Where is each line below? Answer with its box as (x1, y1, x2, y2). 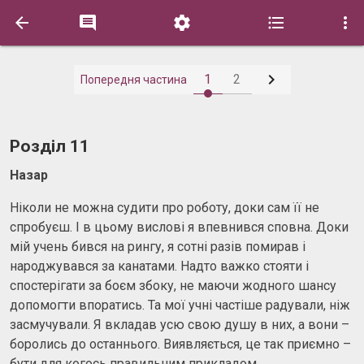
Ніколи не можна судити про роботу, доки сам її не (10, 199, 319, 215)
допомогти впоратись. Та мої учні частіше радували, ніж (10, 297, 350, 313)
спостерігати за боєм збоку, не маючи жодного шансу (10, 277, 336, 293)
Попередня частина (80, 73, 187, 86)
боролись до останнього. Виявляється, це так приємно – (10, 336, 351, 352)
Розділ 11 (10, 136, 89, 156)
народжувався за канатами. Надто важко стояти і (10, 258, 309, 274)
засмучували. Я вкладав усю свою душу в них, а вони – (10, 316, 349, 332)
